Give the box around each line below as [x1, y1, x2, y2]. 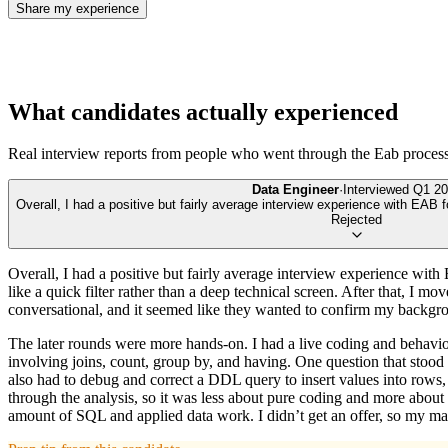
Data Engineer [251, 182, 339, 198]
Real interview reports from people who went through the [8, 145, 374, 163]
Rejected [331, 212, 382, 228]
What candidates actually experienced [8, 98, 398, 125]
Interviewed [342, 182, 413, 198]
